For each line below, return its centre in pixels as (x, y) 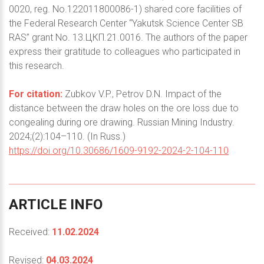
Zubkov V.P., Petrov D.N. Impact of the (142, 94)
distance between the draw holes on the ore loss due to (124, 108)
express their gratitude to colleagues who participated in (125, 52)
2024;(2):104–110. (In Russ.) (67, 137)
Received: (30, 232)
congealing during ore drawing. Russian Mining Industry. (122, 123)
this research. (37, 66)
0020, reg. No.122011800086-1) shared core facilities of (125, 9)
